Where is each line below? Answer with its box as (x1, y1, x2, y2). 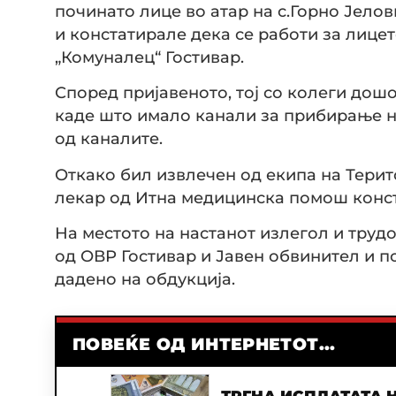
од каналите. (55, 129, 163, 148)
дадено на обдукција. (55, 270, 235, 289)
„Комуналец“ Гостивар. (55, 47, 244, 66)
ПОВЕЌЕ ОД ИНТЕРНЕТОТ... (72, 334, 336, 355)
